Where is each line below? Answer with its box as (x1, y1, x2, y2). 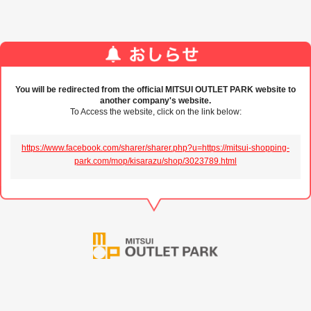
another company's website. (100, 96, 211, 106)
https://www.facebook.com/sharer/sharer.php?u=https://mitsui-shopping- (22, 143, 289, 153)
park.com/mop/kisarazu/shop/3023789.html (74, 156, 237, 167)
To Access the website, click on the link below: (69, 107, 242, 117)
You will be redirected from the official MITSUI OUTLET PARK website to (15, 85, 296, 95)
